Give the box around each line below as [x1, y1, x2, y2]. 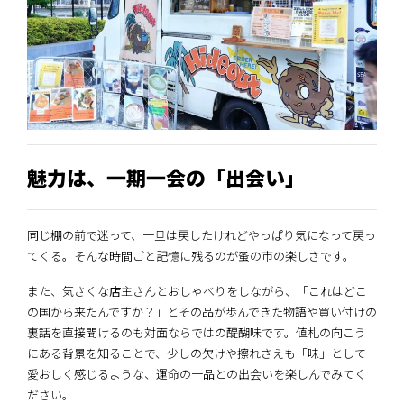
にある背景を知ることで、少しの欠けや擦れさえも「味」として [27, 344, 366, 362]
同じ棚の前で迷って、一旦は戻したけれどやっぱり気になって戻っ [27, 225, 376, 243]
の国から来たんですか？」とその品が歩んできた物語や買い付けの [27, 302, 377, 320]
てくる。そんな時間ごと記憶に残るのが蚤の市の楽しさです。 [27, 246, 354, 264]
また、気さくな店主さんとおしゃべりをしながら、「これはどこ [27, 281, 367, 299]
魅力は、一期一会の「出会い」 [27, 162, 305, 191]
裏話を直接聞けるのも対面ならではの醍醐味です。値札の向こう [27, 323, 366, 341]
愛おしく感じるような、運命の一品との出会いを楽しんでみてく [27, 364, 366, 382]
